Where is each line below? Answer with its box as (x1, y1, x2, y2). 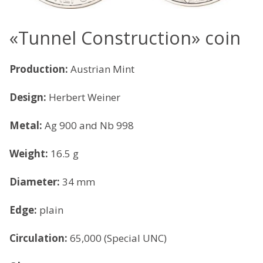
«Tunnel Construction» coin (9, 25, 241, 50)
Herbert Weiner (49, 90, 120, 104)
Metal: (9, 118, 45, 132)
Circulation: (9, 231, 68, 245)
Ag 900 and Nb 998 (45, 118, 134, 132)
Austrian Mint (70, 62, 134, 76)
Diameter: (9, 174, 62, 188)
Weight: (9, 146, 50, 160)
